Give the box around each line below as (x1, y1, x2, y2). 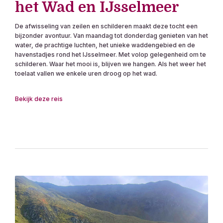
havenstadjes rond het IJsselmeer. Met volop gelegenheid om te (15, 50, 206, 58)
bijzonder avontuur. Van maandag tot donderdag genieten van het (15, 31, 208, 39)
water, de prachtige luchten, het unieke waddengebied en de (15, 41, 195, 49)
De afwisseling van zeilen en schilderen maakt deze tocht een (15, 22, 198, 30)
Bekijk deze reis (15, 95, 63, 103)
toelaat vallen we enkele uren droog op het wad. (15, 69, 157, 77)
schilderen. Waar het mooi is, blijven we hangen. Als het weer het (15, 60, 206, 68)
